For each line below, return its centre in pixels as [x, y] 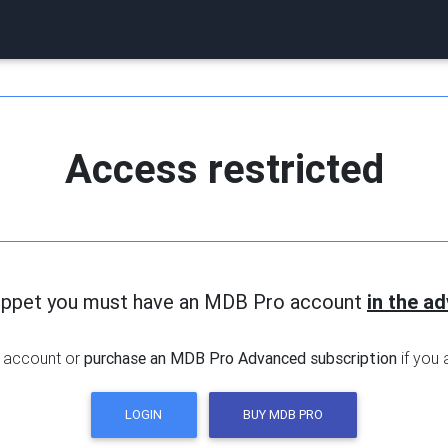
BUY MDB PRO [282, 415]
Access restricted [224, 168]
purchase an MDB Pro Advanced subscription [240, 358]
